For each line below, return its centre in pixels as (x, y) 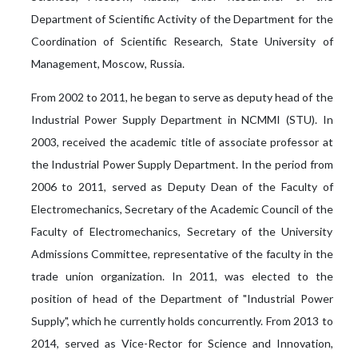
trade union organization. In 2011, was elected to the (182, 276)
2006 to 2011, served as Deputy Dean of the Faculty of (182, 187)
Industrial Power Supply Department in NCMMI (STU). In (182, 120)
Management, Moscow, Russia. (107, 64)
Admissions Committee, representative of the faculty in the (182, 254)
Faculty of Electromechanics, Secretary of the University (182, 232)
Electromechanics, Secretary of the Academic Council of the (182, 209)
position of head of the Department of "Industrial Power (182, 299)
